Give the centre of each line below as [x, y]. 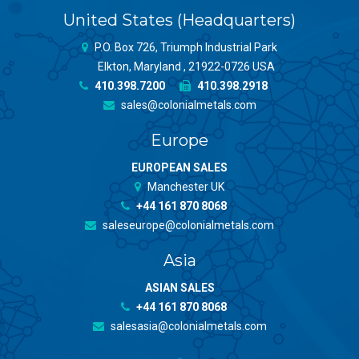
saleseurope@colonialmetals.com [187, 226]
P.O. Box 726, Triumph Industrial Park [186, 48]
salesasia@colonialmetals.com [187, 327]
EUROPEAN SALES [179, 168]
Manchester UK [186, 187]
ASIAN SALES [179, 288]
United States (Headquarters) [179, 20]
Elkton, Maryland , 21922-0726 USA [186, 67]
